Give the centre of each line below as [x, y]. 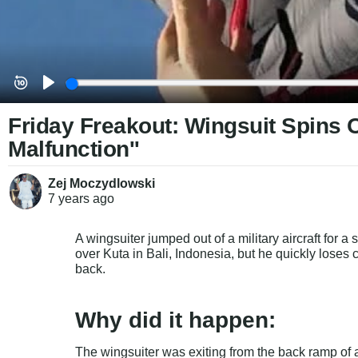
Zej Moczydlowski [102, 184]
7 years [69, 199]
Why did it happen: [176, 320]
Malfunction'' [74, 149]
